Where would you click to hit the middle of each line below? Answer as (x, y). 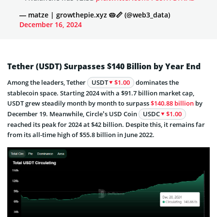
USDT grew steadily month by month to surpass (79, 103)
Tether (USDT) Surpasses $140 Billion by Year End (104, 66)
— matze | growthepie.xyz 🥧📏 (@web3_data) (95, 15)
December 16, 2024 (51, 24)
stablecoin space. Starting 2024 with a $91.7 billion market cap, (101, 93)
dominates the (156, 82)
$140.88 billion (172, 103)
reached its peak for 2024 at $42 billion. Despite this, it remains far (106, 124)
